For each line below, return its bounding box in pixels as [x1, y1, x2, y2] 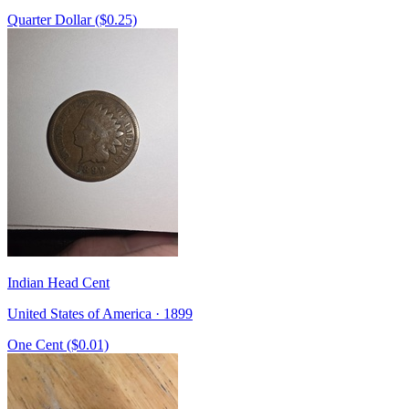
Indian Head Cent [7, 274, 110, 290]
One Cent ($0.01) [7, 336, 109, 352]
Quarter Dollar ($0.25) [7, 11, 137, 27]
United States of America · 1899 [7, 305, 193, 321]
